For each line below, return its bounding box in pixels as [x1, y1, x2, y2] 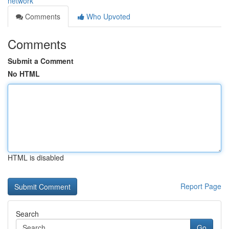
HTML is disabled [8, 152, 64, 163]
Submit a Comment [8, 56, 74, 66]
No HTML [8, 68, 40, 79]
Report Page [180, 181, 221, 191]
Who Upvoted [84, 11, 130, 21]
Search [16, 209, 39, 219]
